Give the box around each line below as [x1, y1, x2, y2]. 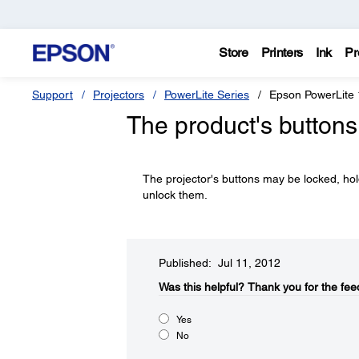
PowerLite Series [164, 88, 249, 101]
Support [32, 88, 73, 101]
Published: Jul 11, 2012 [158, 256, 280, 269]
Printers [260, 45, 304, 60]
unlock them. [142, 188, 208, 201]
